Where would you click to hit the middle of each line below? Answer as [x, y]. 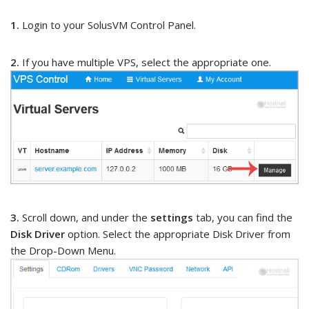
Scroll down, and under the [85, 218]
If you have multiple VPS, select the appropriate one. [145, 62]
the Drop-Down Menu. [63, 251]
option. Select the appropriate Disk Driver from [178, 234]
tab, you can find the [243, 218]
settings [172, 218]
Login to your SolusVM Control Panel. [108, 25]
